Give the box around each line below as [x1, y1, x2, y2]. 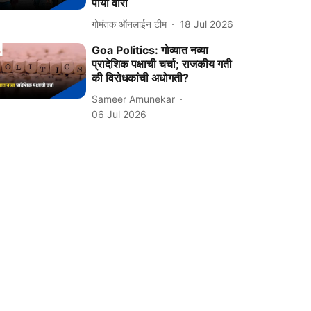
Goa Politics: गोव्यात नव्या [92, 43, 209, 57]
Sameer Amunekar [92, 92, 176, 105]
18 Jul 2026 [180, 17, 234, 30]
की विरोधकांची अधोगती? [92, 71, 190, 85]
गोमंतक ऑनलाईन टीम [92, 17, 167, 30]
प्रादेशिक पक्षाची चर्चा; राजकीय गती [92, 57, 233, 71]
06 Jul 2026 [92, 108, 147, 120]
